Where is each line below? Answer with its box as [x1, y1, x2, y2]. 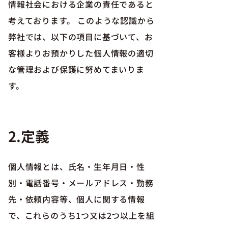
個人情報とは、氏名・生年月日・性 [8, 160, 145, 173]
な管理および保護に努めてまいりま [8, 63, 145, 75]
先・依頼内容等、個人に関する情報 [8, 193, 145, 205]
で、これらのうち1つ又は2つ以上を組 [8, 209, 155, 221]
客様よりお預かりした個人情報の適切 [8, 47, 154, 59]
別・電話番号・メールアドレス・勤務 [8, 177, 154, 189]
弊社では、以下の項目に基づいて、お [8, 31, 153, 43]
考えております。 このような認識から [8, 14, 155, 26]
